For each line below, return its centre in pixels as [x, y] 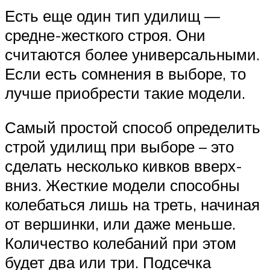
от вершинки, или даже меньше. [120, 224]
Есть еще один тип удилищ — [112, 15]
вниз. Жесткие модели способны [122, 185]
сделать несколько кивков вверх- [124, 166]
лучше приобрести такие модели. [125, 93]
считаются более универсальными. [132, 54]
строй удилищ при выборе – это [119, 147]
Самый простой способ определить [133, 127]
